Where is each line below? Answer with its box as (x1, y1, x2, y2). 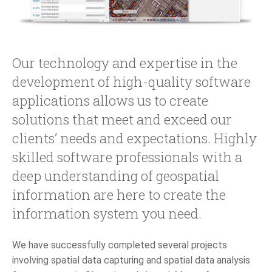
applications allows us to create (12, 92, 208, 110)
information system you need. (12, 205, 202, 223)
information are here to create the (12, 186, 226, 204)
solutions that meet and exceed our (12, 110, 232, 129)
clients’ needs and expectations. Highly (12, 129, 257, 148)
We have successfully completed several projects (12, 239, 227, 251)
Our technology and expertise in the (12, 54, 237, 72)
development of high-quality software (12, 73, 251, 91)
